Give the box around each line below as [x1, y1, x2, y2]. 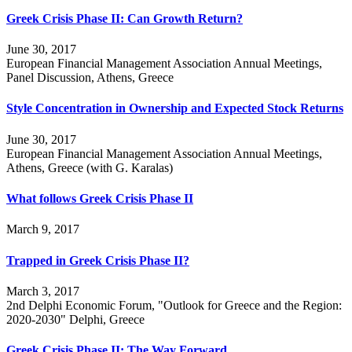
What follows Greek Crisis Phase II [6, 192, 193, 206]
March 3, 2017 [6, 284, 79, 298]
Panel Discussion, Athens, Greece [6, 71, 174, 85]
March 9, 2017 [6, 222, 79, 236]
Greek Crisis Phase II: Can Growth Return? [6, 11, 243, 25]
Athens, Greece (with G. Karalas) [6, 160, 173, 174]
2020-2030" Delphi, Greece [6, 312, 145, 326]
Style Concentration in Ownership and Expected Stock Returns [6, 101, 343, 115]
